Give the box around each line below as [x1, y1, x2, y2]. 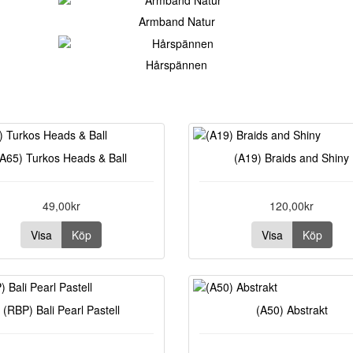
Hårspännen [146, 57, 207, 72]
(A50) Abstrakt [255, 302, 328, 318]
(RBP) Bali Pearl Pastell [2, 302, 120, 318]
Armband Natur [138, 13, 215, 29]
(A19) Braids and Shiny [234, 150, 350, 165]
